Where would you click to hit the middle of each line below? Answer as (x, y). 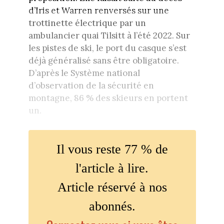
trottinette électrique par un (87, 23)
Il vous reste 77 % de (112, 149)
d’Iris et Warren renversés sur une (98, 11)
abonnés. (112, 206)
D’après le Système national (84, 73)
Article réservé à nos (112, 187)
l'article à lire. (112, 168)
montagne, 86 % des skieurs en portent (108, 98)
